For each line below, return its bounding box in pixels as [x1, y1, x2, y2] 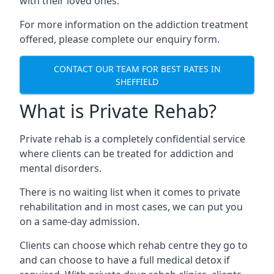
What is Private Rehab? [20, 98, 217, 124]
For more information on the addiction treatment [20, 18, 248, 31]
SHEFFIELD [116, 75, 158, 87]
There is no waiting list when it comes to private [20, 185, 240, 199]
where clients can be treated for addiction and [20, 147, 234, 160]
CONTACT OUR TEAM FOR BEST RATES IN [53, 62, 221, 75]
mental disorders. [20, 161, 102, 175]
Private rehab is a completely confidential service [20, 132, 245, 146]
